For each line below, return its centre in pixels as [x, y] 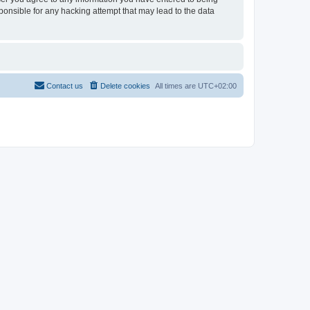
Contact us [65, 86]
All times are [176, 86]
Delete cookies [125, 86]
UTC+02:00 [217, 86]
